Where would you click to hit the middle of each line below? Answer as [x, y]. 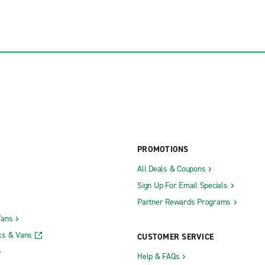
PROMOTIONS [163, 150]
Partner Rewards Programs [184, 202]
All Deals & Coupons [172, 169]
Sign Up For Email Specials [182, 186]
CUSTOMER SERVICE [175, 237]
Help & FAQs [159, 257]
